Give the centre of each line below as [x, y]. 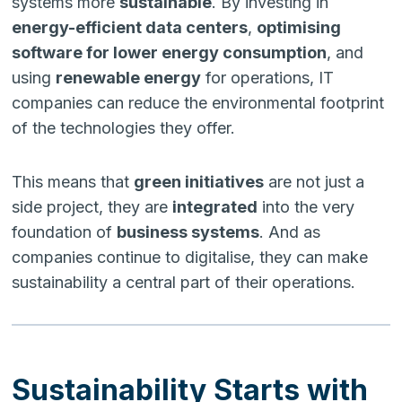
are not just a [315, 181]
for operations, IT [268, 77]
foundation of [65, 232]
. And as [290, 232]
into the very [306, 206]
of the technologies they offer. [124, 127]
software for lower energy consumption [170, 52]
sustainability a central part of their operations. [184, 282]
